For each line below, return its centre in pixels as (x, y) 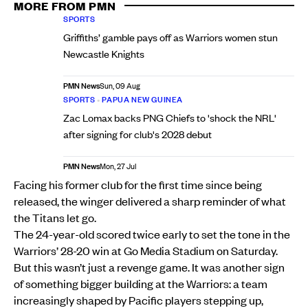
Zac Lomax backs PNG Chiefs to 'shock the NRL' (170, 117)
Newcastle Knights (104, 53)
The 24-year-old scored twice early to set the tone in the (152, 233)
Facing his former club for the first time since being (138, 184)
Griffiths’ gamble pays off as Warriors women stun (170, 37)
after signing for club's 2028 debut (137, 134)
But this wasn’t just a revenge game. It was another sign (149, 266)
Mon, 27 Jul (118, 166)
